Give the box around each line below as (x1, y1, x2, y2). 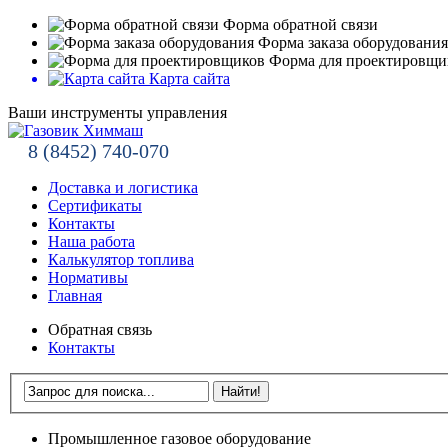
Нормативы (48, 269, 128, 286)
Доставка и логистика (48, 179, 198, 196)
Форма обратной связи (219, 16, 378, 33)
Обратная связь (48, 321, 152, 338)
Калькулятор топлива (48, 251, 194, 268)
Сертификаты (48, 197, 142, 214)
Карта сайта (145, 70, 230, 87)
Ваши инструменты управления (8, 104, 227, 121)
